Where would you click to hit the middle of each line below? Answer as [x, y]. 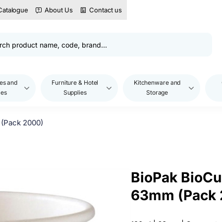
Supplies [75, 92]
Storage [157, 92]
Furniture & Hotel [75, 83]
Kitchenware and [157, 83]
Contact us [106, 10]
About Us [59, 10]
